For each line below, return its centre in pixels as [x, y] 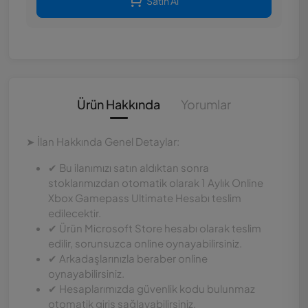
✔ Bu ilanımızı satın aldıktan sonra [129, 167]
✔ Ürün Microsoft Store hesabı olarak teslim [155, 228]
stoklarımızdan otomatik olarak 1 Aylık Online [156, 183]
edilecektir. [75, 213]
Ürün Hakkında [119, 104]
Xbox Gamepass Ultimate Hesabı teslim [145, 198]
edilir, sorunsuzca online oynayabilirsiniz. [145, 243]
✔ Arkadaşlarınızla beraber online [128, 258]
